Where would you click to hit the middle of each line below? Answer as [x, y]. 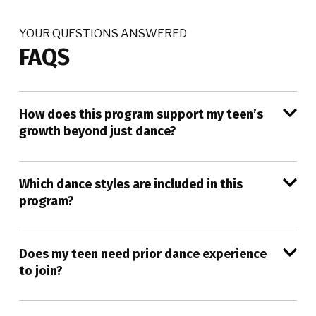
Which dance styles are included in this [131, 184]
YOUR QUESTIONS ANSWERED [103, 34]
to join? [41, 271]
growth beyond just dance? [98, 132]
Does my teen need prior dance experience [143, 254]
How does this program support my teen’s [141, 115]
